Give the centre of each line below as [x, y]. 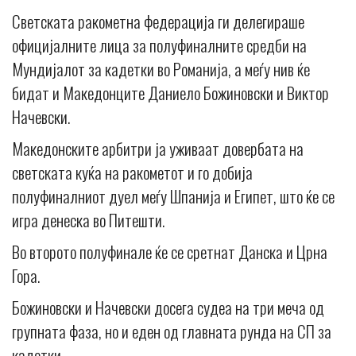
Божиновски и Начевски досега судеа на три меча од [168, 308]
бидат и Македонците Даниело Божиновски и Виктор [170, 93]
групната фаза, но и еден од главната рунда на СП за [172, 331]
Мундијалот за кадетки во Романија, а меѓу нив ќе [161, 69]
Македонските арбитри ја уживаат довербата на [158, 149]
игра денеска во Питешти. [88, 220]
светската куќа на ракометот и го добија [132, 172]
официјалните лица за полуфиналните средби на [159, 45]
